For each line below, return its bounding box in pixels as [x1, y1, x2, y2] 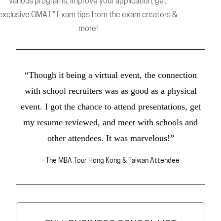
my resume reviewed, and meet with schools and [23, 117, 198, 127]
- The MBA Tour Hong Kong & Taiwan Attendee [41, 157, 180, 165]
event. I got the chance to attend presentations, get [20, 101, 201, 111]
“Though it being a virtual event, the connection [24, 70, 197, 80]
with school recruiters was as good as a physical [24, 85, 197, 96]
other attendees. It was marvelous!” [47, 133, 174, 143]
